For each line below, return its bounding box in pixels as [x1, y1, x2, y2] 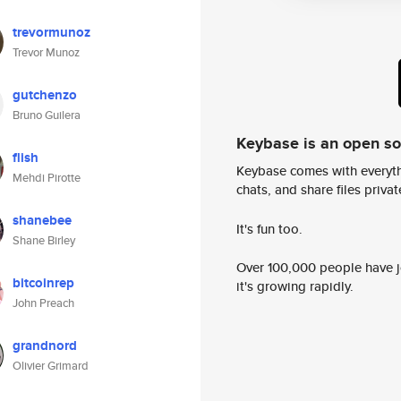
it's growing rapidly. [236, 277, 354, 296]
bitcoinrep [13, 273, 74, 293]
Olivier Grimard [13, 357, 89, 374]
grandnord [13, 336, 77, 355]
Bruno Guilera [13, 107, 81, 124]
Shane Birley [13, 232, 75, 249]
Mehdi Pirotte [13, 169, 81, 186]
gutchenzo [13, 85, 77, 105]
